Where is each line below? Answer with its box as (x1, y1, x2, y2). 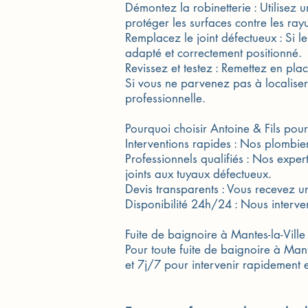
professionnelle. (125, 91, 206, 106)
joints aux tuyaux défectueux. (125, 166, 272, 181)
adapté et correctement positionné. (125, 45, 302, 60)
